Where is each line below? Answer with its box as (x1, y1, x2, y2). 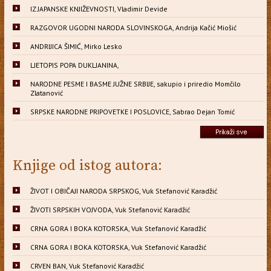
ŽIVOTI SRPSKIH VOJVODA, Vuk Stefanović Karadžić (30, 204, 190, 214)
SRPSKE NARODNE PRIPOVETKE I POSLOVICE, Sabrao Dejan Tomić (30, 106, 235, 116)
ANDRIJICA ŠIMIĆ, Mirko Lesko (30, 41, 122, 51)
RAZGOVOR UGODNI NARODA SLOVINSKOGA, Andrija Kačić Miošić (30, 22, 237, 32)
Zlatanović (30, 88, 63, 97)
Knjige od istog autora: (12, 156, 162, 175)
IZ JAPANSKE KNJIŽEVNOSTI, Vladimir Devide (30, 4, 168, 13)
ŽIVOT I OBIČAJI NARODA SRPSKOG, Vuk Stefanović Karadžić (30, 186, 217, 195)
